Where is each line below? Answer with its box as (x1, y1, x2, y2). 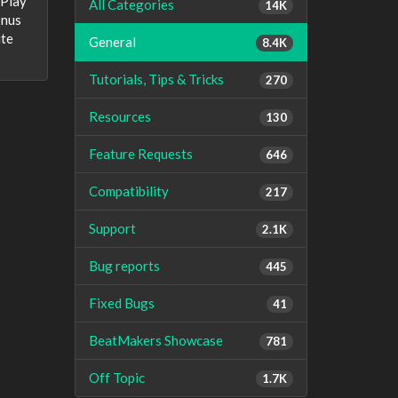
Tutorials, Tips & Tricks (88, 71, 224, 87)
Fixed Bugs (88, 295, 155, 311)
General (88, 34, 136, 50)
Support (88, 220, 136, 236)
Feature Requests (88, 146, 193, 162)
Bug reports (88, 258, 160, 274)
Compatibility (88, 183, 169, 199)
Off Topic (88, 370, 145, 386)
